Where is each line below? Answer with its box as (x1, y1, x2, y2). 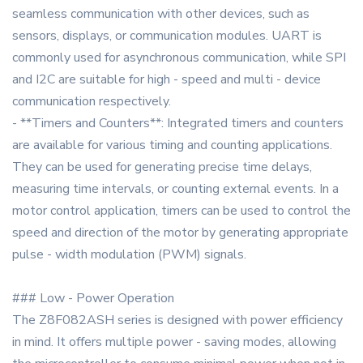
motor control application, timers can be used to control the (12, 202, 351, 220)
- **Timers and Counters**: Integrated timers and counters (12, 114, 344, 133)
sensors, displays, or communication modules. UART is (12, 27, 322, 45)
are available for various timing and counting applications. (12, 136, 332, 155)
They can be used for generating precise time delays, (12, 158, 312, 177)
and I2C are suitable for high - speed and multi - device (12, 70, 321, 89)
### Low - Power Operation (12, 289, 174, 308)
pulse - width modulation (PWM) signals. (12, 246, 246, 264)
